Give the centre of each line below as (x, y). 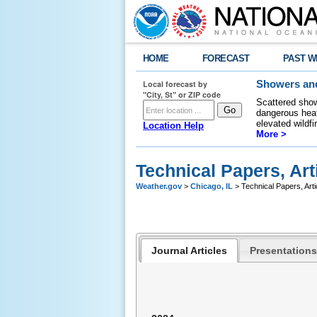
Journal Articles (189, 250)
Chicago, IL (212, 186)
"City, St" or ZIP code (182, 94)
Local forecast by (175, 84)
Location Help (173, 126)
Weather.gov (159, 186)
